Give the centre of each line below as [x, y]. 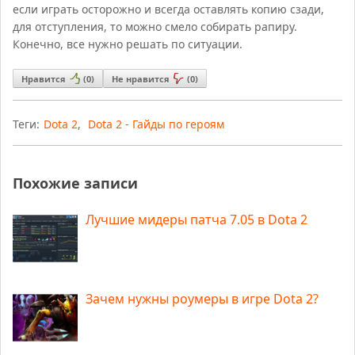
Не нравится [141, 79]
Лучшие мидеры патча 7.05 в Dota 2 [197, 220]
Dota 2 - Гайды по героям [157, 124]
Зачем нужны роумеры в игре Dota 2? [202, 299]
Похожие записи [76, 183]
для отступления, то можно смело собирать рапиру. [155, 27]
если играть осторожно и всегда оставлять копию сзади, [169, 10]
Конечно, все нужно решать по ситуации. [128, 44]
